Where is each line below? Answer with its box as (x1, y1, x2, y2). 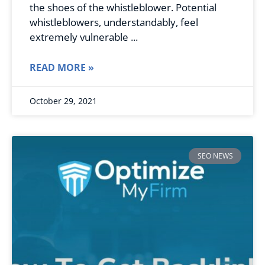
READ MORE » (30, 61, 94, 75)
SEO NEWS (197, 150, 233, 161)
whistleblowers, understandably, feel (30, 15, 198, 30)
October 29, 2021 (30, 95, 97, 107)
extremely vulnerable (30, 30, 128, 44)
